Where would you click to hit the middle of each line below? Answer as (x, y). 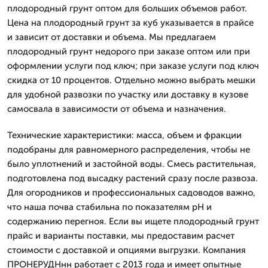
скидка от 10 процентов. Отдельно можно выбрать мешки (131, 80)
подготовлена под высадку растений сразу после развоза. (133, 178)
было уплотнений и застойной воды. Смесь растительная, (132, 164)
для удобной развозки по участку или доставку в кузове (128, 95)
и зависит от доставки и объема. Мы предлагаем (112, 37)
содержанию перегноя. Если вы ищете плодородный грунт (133, 221)
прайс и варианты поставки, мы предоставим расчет (121, 236)
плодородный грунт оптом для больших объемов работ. (127, 8)
